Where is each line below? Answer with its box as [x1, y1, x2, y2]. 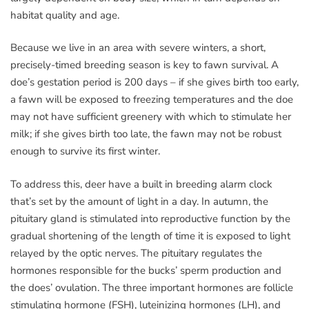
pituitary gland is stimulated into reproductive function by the [10, 211, 290, 226]
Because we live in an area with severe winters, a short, [10, 41, 266, 55]
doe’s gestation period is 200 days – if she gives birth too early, [10, 75, 299, 90]
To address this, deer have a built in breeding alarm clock [10, 177, 272, 191]
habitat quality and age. [10, 8, 119, 22]
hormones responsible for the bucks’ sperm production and [10, 263, 281, 277]
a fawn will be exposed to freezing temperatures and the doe [10, 92, 293, 107]
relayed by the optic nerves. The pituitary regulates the [10, 246, 262, 260]
